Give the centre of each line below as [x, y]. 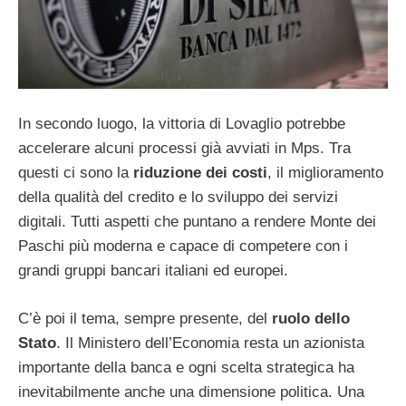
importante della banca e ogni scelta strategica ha [186, 367]
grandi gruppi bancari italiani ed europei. [153, 271]
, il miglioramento [325, 173]
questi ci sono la [76, 173]
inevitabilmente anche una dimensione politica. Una [191, 391]
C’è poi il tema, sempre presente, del [145, 318]
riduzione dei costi [200, 173]
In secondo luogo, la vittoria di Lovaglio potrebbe [182, 124]
